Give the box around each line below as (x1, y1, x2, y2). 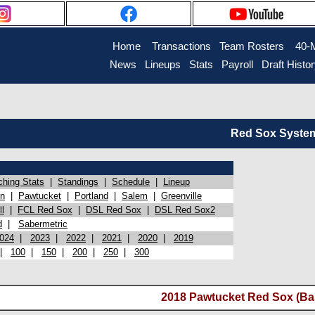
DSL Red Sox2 (155, 205, 215, 215)
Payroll (221, 59, 253, 70)
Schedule (112, 176, 150, 187)
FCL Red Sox (18, 205, 72, 215)
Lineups (144, 59, 181, 70)
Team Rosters (219, 41, 284, 52)
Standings (58, 176, 98, 187)
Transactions (151, 41, 211, 52)
